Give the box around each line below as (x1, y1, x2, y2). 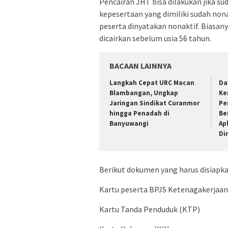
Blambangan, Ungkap (109, 88, 178, 97)
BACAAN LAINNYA (109, 60, 172, 71)
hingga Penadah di (109, 108, 169, 118)
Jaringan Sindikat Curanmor (109, 98, 199, 107)
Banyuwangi (109, 119, 149, 128)
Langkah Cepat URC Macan (109, 78, 194, 87)
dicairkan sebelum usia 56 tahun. (99, 33, 211, 43)
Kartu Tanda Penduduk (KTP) (99, 204, 200, 215)
